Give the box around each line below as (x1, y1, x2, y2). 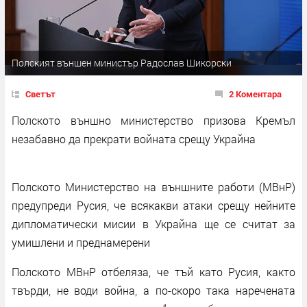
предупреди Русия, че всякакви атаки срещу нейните (12, 197, 295, 212)
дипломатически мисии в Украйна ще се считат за (12, 216, 295, 231)
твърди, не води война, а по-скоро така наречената (12, 282, 295, 297)
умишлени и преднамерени (12, 234, 150, 249)
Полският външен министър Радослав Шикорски (12, 56, 232, 69)
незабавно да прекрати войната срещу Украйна (12, 131, 256, 146)
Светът (25, 87, 56, 100)
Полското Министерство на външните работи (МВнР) (12, 179, 295, 194)
